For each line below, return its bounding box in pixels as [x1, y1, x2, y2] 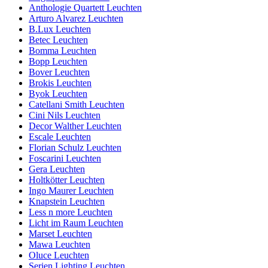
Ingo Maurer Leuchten [29, 185, 114, 196]
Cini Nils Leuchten [29, 109, 100, 120]
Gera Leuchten [29, 163, 85, 174]
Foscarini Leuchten [29, 153, 101, 163]
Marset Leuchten [29, 228, 92, 239]
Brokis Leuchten [29, 77, 92, 88]
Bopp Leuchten [29, 56, 87, 66]
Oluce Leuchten [29, 249, 89, 260]
